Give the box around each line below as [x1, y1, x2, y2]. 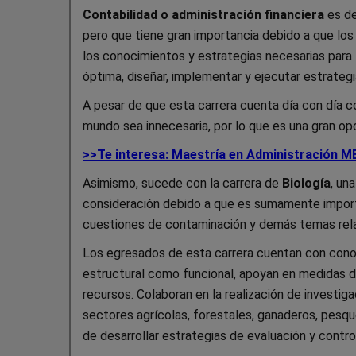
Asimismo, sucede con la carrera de [83, 175, 282, 191]
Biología [282, 175, 331, 191]
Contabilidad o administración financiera [83, 6, 324, 22]
